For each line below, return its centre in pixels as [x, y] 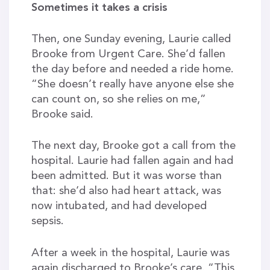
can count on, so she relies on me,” [118, 100]
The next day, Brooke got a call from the [133, 146]
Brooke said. [62, 115]
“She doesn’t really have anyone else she [132, 85]
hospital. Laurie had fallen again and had [132, 161]
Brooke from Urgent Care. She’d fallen [128, 55]
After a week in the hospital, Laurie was [130, 253]
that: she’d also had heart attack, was [126, 191]
